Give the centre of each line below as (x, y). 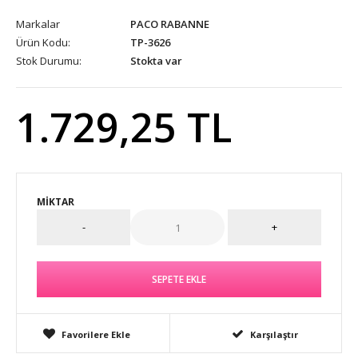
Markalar (38, 24)
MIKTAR (56, 202)
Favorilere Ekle (95, 334)
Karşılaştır (274, 334)
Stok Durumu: (49, 61)
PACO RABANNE (170, 24)
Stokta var (155, 61)
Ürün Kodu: (43, 42)
